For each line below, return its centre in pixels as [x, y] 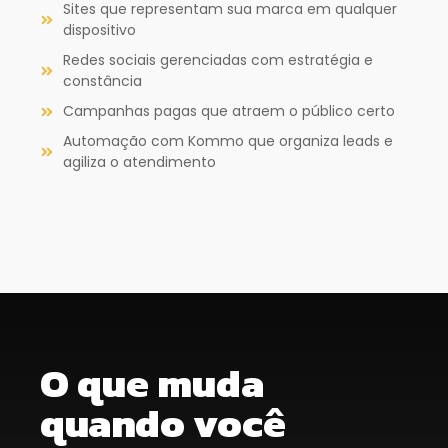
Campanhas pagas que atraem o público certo [228, 111]
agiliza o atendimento [139, 162]
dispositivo [99, 30]
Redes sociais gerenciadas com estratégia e [217, 60]
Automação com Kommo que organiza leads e [227, 141]
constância [102, 81]
